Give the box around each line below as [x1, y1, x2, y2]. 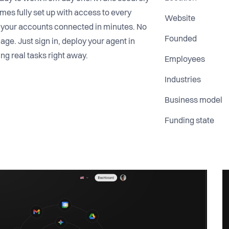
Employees [165, 55, 205, 64]
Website [165, 14, 196, 23]
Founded [165, 35, 197, 43]
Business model [165, 96, 223, 105]
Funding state [165, 117, 215, 125]
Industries [165, 76, 201, 84]
